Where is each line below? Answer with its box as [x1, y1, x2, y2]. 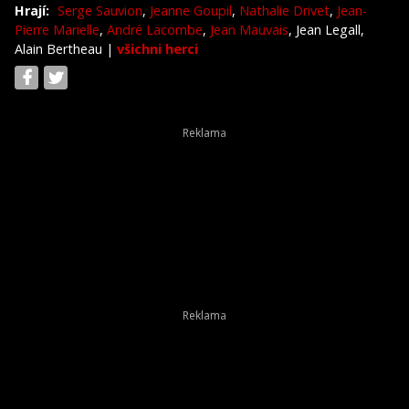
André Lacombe [107, 20, 203, 38]
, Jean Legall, [288, 20, 364, 38]
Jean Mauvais [210, 20, 288, 38]
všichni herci [117, 39, 198, 58]
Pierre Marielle [15, 20, 100, 38]
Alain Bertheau [15, 39, 106, 58]
